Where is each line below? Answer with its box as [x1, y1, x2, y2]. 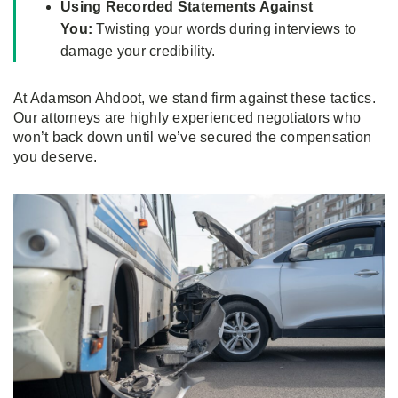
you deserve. [13, 149, 97, 165]
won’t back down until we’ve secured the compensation [13, 130, 371, 146]
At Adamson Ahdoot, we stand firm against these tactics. [13, 91, 376, 107]
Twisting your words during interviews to [92, 21, 357, 37]
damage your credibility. [60, 44, 215, 60]
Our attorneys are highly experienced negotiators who [13, 110, 361, 126]
